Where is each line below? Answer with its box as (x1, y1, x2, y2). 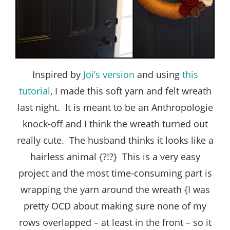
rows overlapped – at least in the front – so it (18, 216, 212, 228)
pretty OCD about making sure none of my (24, 199, 206, 212)
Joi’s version (83, 68, 135, 81)
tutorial (18, 84, 50, 97)
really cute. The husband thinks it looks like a (16, 133, 214, 146)
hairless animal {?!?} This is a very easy (30, 150, 200, 163)
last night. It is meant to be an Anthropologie (17, 101, 213, 113)
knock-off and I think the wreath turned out (22, 117, 208, 130)
